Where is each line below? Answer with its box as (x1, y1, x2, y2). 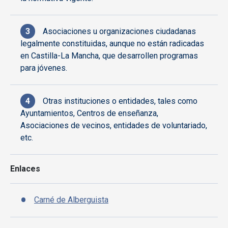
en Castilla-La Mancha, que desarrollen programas (20, 51, 198, 61)
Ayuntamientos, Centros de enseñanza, (20, 108, 158, 119)
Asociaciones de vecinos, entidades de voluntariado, (20, 121, 207, 131)
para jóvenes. (20, 63, 67, 73)
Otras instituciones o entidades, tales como (43, 96, 197, 106)
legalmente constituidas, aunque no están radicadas (20, 39, 204, 49)
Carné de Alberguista (34, 195, 108, 205)
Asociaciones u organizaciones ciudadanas (43, 26, 196, 37)
